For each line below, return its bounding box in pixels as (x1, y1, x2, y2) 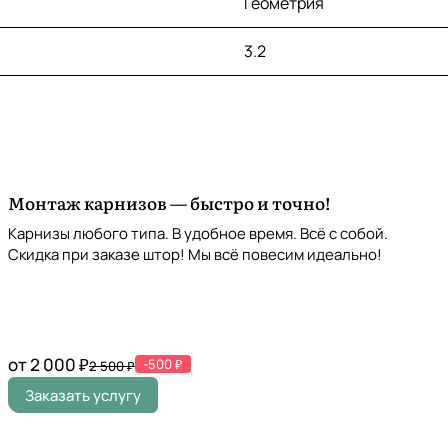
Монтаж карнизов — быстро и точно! (8, 190, 331, 216)
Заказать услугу (25, 385, 141, 406)
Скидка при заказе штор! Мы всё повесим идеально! (8, 244, 382, 266)
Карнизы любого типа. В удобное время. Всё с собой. (8, 223, 388, 245)
